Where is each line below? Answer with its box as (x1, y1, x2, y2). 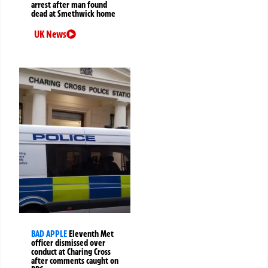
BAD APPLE (31, 228, 67, 239)
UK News (34, 28, 66, 40)
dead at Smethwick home (31, 8, 115, 19)
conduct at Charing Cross (31, 246, 111, 257)
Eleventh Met (69, 228, 114, 239)
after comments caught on (31, 255, 118, 266)
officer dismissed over (31, 237, 105, 248)
